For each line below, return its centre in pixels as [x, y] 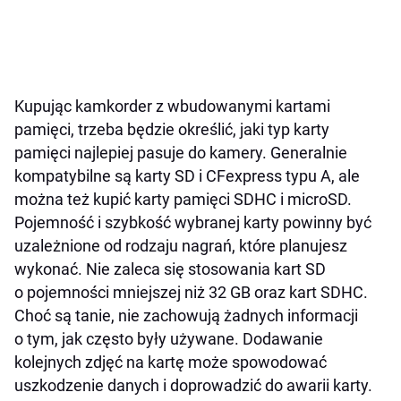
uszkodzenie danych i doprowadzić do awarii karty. [193, 386]
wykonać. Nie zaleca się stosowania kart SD [170, 269]
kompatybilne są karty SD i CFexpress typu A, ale [187, 176]
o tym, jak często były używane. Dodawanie [169, 339]
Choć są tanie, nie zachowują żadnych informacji [186, 316]
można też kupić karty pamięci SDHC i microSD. [183, 200]
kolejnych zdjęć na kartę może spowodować [171, 363]
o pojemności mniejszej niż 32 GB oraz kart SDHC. [191, 293]
